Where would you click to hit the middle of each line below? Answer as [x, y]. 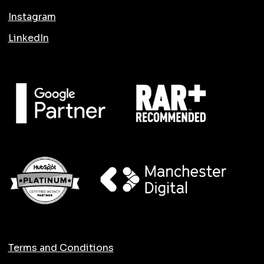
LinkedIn [28, 38]
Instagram [32, 16]
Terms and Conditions [61, 247]
